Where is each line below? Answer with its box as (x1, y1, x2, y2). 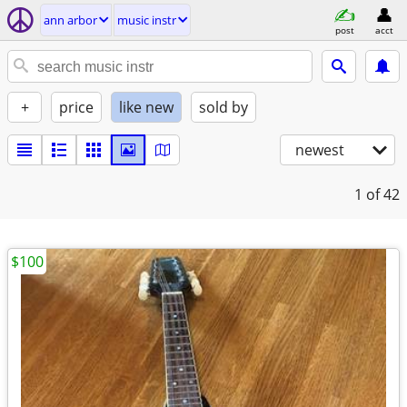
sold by (199, 97, 248, 117)
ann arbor (44, 12, 97, 28)
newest (295, 140, 344, 160)
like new (119, 97, 174, 117)
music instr (117, 12, 176, 28)
